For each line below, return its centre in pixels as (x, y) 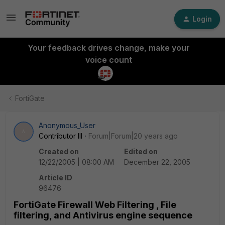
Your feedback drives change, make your (108, 48)
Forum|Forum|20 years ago (133, 136)
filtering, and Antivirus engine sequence (103, 215)
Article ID (55, 178)
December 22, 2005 (157, 162)
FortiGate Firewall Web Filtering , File (95, 205)
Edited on (141, 151)
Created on (59, 151)
